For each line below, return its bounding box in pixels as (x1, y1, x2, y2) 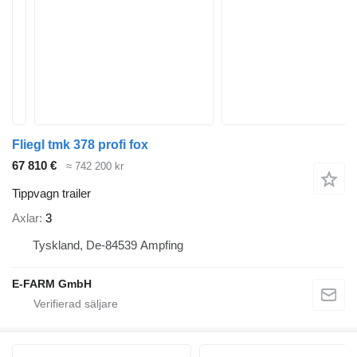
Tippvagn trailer (12, 186, 91, 200)
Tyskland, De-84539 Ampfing (33, 238, 183, 253)
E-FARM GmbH (12, 277, 92, 291)
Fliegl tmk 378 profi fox (12, 138, 148, 151)
